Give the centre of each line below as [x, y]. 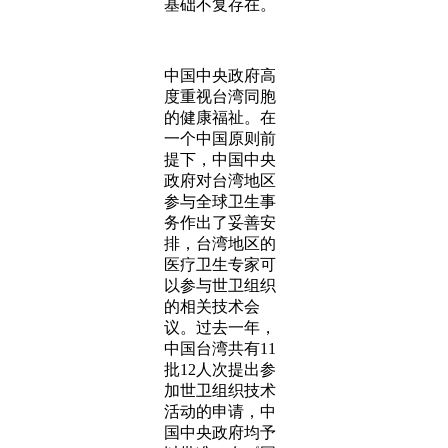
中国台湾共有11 [220, 348]
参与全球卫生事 [220, 201]
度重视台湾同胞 [220, 96]
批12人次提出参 [220, 369]
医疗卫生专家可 [220, 264]
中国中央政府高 [220, 75]
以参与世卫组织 [220, 285]
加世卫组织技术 [220, 390]
